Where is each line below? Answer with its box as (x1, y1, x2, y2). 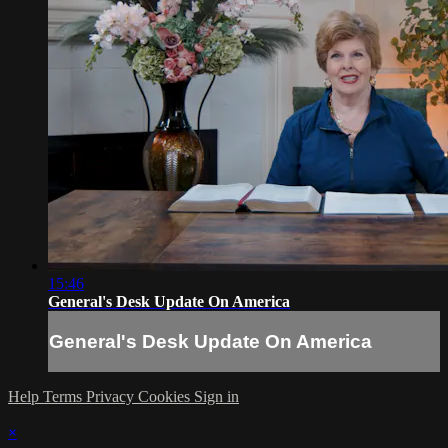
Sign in (194, 388, 239, 406)
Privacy (86, 388, 138, 406)
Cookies (138, 388, 194, 406)
